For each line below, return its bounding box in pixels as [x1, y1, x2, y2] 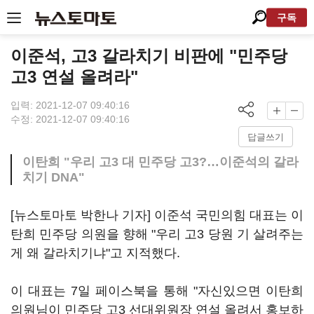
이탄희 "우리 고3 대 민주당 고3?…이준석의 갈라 [22, 155, 299, 169]
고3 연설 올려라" [11, 67, 138, 86]
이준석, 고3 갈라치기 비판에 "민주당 [11, 46, 287, 65]
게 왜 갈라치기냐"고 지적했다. [11, 246, 180, 260]
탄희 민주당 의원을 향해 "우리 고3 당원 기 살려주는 [11, 227, 303, 241]
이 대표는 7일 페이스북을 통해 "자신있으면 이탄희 [11, 284, 303, 298]
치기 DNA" [22, 170, 85, 184]
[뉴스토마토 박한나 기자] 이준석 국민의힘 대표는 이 [11, 208, 303, 222]
